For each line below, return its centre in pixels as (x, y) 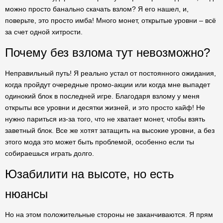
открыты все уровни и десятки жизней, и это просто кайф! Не (105, 108)
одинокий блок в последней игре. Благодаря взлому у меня (102, 96)
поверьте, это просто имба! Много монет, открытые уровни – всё (111, 20)
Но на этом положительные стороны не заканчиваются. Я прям (109, 215)
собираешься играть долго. (50, 153)
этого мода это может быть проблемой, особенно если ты (100, 142)
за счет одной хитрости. (44, 32)
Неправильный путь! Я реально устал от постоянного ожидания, (111, 73)
